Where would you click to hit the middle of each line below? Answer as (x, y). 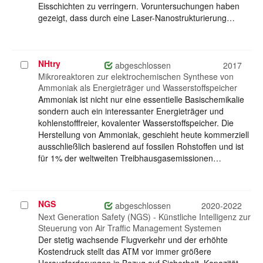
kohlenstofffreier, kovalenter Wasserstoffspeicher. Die (136, 123)
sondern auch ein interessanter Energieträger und (131, 111)
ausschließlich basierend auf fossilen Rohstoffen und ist (141, 146)
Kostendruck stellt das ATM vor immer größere (125, 252)
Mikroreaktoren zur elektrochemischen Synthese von (136, 77)
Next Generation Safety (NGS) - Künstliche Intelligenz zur (144, 217)
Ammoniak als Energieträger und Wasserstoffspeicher (138, 88)
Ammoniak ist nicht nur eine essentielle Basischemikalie (141, 100)
